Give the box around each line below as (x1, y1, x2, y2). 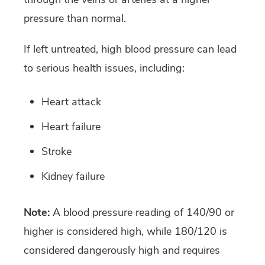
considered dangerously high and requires (24, 243, 220, 257)
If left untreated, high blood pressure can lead (24, 41, 237, 56)
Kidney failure (41, 169, 105, 183)
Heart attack (41, 94, 101, 109)
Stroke (41, 144, 72, 159)
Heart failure (41, 119, 101, 134)
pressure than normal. (24, 11, 126, 25)
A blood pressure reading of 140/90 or (53, 205, 234, 219)
